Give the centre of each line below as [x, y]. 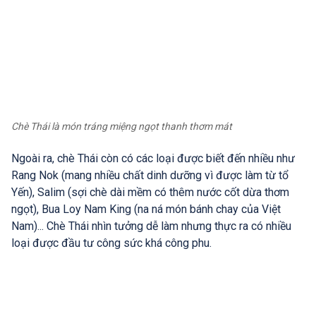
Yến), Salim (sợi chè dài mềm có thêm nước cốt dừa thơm [150, 192]
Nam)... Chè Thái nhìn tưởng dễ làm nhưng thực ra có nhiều [151, 226]
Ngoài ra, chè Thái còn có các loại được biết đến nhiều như [153, 158]
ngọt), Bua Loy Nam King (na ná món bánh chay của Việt [146, 209]
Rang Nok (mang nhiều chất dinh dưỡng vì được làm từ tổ [150, 175]
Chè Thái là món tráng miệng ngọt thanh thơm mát [122, 126]
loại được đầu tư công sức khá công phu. [111, 243]
